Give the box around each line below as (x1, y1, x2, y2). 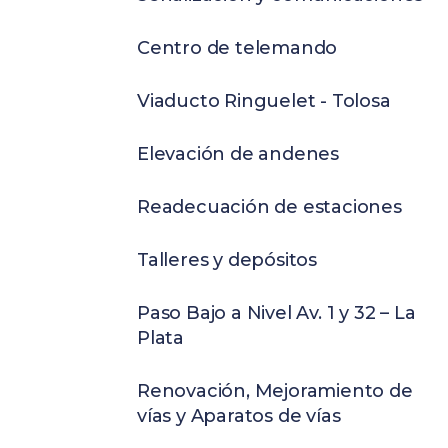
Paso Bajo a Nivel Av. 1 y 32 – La (137, 302, 416, 324)
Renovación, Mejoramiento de (137, 380, 413, 402)
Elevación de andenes (137, 143, 339, 165)
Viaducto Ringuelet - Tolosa (137, 90, 391, 112)
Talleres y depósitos (137, 249, 317, 271)
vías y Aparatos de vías (137, 405, 341, 427)
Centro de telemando (137, 37, 338, 59)
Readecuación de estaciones (137, 196, 402, 218)
